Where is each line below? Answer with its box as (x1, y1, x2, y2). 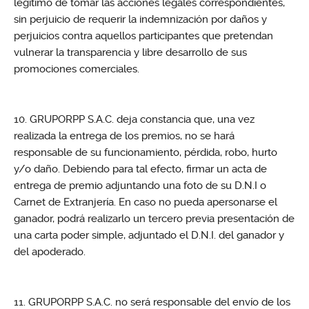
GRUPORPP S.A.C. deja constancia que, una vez (30, 113, 255, 126)
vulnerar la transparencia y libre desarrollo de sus (14, 46, 247, 59)
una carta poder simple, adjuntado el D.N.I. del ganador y (14, 229, 284, 242)
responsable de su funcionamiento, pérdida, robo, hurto (14, 146, 277, 159)
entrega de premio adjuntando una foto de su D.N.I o (14, 179, 266, 192)
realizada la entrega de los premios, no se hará (14, 130, 235, 143)
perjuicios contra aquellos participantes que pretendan (14, 30, 273, 43)
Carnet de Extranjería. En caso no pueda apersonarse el (14, 196, 277, 209)
